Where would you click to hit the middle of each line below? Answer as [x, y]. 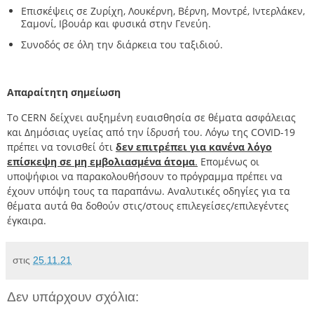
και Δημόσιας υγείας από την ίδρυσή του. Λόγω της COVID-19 [151, 132]
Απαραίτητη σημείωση [64, 93]
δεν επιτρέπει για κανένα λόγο [194, 147]
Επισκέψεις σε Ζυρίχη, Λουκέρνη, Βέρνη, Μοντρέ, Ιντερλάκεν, [163, 11]
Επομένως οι [228, 162]
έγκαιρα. [27, 221]
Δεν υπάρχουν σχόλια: [73, 297]
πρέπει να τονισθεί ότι [61, 147]
